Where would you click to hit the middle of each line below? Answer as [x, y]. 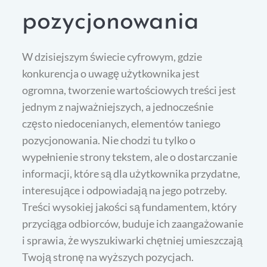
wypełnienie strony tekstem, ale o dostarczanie [130, 156]
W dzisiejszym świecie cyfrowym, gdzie [112, 56]
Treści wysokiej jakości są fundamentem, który [130, 207]
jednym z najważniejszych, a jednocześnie [118, 106]
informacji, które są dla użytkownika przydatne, [131, 173]
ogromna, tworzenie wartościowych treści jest [129, 90]
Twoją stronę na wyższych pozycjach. [108, 257]
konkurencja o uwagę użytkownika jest [111, 73]
